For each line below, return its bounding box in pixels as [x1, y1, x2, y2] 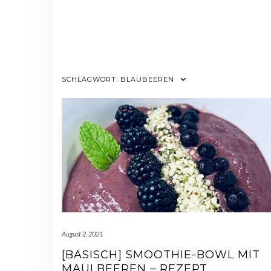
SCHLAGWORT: [62, 74, 120, 83]
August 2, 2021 [62, 230, 103, 238]
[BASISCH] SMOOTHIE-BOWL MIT [62, 248, 260, 262]
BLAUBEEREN [120, 74, 174, 83]
